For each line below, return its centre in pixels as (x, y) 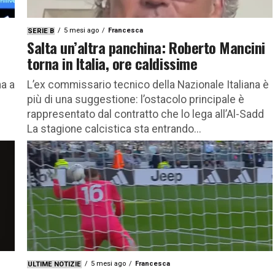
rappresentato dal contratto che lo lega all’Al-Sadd (145, 114)
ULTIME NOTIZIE (54, 264)
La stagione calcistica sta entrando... (114, 129)
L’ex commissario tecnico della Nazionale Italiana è (148, 84)
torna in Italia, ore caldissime (112, 63)
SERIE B (41, 31)
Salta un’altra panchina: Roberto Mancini (146, 47)
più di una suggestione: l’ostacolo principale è (136, 99)
